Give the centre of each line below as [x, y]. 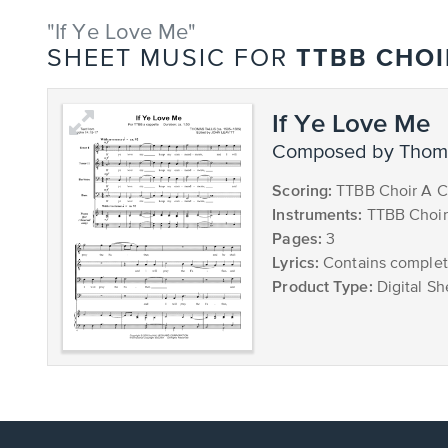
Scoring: [302, 190]
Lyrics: [296, 262]
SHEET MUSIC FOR [171, 59]
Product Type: [322, 286]
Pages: [297, 238]
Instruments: [317, 214]
